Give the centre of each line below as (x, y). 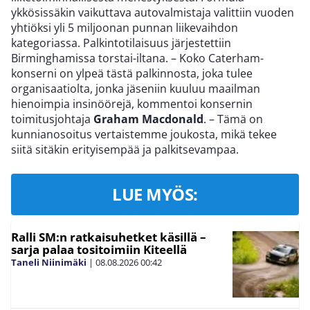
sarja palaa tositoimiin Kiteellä (99, 250)
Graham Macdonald (148, 119)
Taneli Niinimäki (49, 263)
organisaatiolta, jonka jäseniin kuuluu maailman (136, 89)
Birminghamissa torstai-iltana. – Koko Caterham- (137, 58)
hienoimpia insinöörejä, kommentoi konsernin (132, 104)
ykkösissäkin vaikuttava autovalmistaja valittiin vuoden (153, 13)
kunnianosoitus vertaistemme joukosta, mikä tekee (144, 135)
